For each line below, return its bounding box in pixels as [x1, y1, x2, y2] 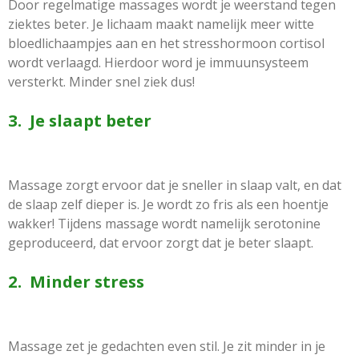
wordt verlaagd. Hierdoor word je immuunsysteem [8, 53, 309, 71]
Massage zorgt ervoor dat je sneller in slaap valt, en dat [8, 175, 341, 194]
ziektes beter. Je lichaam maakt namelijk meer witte [8, 14, 314, 33]
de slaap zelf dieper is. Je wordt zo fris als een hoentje [8, 195, 329, 213]
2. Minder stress [8, 269, 144, 292]
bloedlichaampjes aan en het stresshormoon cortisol [8, 34, 325, 52]
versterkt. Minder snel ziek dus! [8, 72, 195, 91]
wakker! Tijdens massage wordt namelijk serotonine [8, 214, 321, 232]
